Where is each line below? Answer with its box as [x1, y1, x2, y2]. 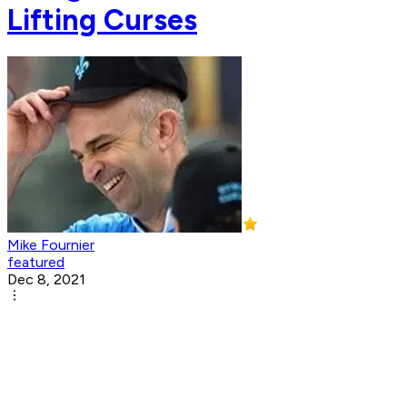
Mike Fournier [7, 236, 94, 254]
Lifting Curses [7, 2, 197, 37]
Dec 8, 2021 [7, 271, 85, 289]
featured [7, 253, 65, 272]
